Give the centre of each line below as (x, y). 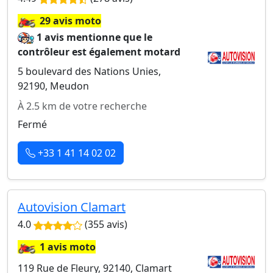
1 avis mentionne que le (95, 37)
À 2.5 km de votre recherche (82, 106)
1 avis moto (68, 247)
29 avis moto (70, 21)
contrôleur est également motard (99, 52)
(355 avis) (105, 224)
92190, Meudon (53, 86)
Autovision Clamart (72, 207)
